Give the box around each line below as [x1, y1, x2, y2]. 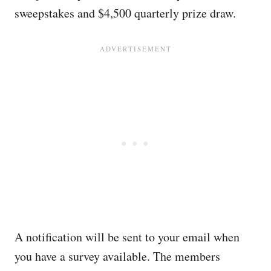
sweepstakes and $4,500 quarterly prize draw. [15, 5, 236, 21]
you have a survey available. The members [15, 248, 220, 264]
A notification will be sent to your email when [15, 229, 240, 245]
